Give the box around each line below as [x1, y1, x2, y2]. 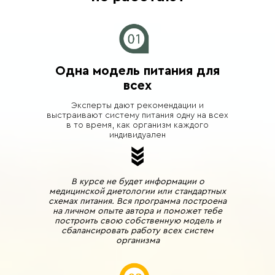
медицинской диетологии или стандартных [49, 187, 226, 196]
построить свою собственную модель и [54, 217, 221, 225]
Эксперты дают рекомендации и [71, 101, 204, 110]
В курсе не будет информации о [71, 177, 204, 186]
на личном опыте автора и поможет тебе [53, 207, 222, 215]
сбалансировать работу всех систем [61, 227, 214, 235]
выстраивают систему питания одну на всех [47, 111, 228, 120]
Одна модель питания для [55, 64, 220, 77]
